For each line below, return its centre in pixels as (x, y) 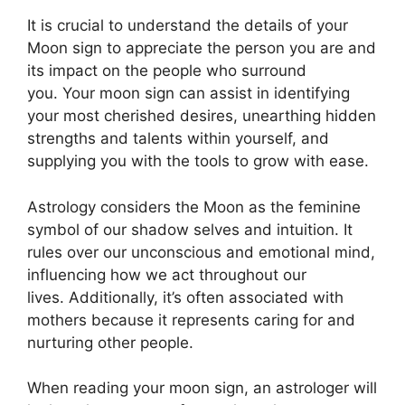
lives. (46, 297)
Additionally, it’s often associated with (206, 297)
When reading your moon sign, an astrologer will (202, 388)
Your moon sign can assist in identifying (206, 93)
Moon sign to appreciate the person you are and (202, 48)
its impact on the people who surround (167, 71)
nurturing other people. (110, 342)
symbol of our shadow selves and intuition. (183, 229)
